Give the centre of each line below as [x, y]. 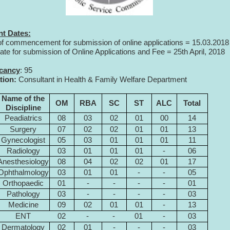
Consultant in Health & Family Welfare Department [101, 80]
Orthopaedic [23, 183]
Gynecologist [23, 140]
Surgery [23, 129]
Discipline [23, 108]
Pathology [23, 194]
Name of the [23, 99]
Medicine [23, 205]
